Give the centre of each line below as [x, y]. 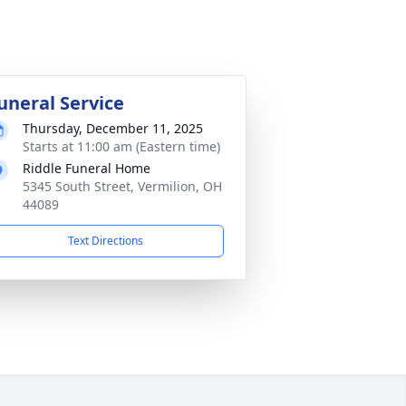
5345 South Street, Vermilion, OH [122, 186]
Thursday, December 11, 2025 [113, 128]
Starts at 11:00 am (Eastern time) [121, 146]
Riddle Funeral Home [87, 168]
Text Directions [105, 241]
